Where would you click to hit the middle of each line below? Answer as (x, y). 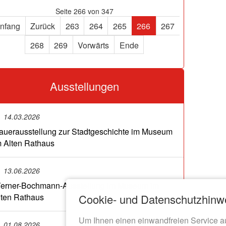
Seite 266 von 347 (84, 11)
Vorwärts (94, 45)
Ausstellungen (84, 86)
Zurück (43, 26)
